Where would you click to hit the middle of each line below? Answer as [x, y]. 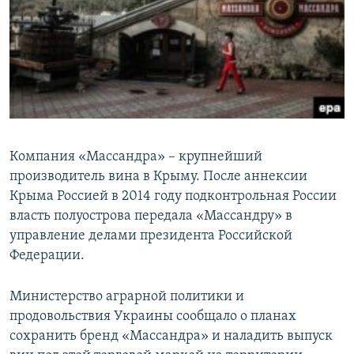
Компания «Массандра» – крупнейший [136, 156]
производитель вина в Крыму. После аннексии [158, 176]
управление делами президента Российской [151, 235]
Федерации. [47, 255]
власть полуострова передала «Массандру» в [151, 216]
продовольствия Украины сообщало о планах [153, 316]
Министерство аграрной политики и [127, 296]
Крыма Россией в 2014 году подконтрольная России [173, 196]
